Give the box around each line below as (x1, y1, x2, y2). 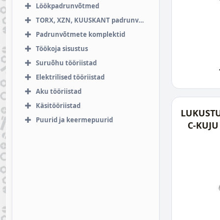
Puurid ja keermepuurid (36, 115, 113, 124)
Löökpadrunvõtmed (36, 1, 99, 10)
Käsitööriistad (36, 101, 81, 110)
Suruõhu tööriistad (36, 58, 97, 67)
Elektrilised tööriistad (36, 73, 105, 82)
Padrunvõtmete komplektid (36, 30, 125, 39)
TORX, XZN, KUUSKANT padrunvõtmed (36, 16, 138, 25)
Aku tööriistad (36, 87, 82, 96)
